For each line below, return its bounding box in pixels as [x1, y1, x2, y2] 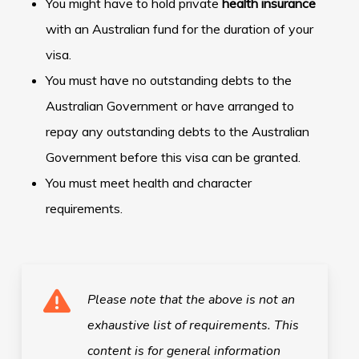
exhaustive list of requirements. [87, 316, 274, 334]
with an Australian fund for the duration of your [45, 20, 313, 37]
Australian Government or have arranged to [45, 97, 294, 114]
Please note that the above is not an [87, 290, 295, 309]
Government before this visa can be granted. [45, 148, 301, 165]
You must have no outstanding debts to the [45, 71, 292, 88]
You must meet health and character [45, 174, 252, 191]
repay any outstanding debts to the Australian [45, 123, 309, 139]
